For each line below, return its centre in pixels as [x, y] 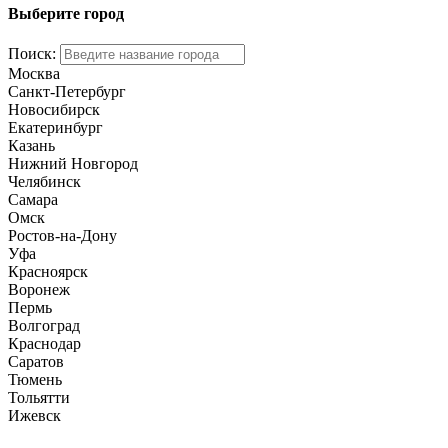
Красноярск [48, 272]
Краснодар [44, 344]
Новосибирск [54, 110]
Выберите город [66, 14]
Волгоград [44, 326]
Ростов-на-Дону [62, 236]
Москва [34, 74]
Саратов [36, 362]
